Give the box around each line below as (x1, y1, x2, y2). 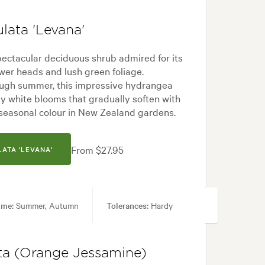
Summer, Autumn (14, 199, 79, 212)
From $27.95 (71, 142, 124, 156)
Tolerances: (106, 199, 148, 212)
